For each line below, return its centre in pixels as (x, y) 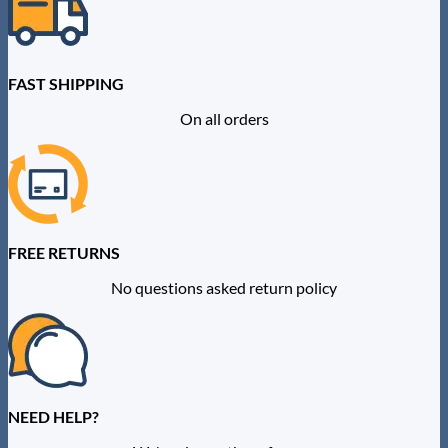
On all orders (224, 118)
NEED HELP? (53, 416)
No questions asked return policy (224, 287)
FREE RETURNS (64, 252)
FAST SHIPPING (66, 83)
